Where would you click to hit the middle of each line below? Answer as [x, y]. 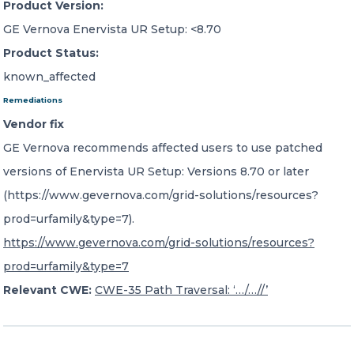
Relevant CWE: [47, 290]
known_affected [49, 77]
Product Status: [51, 53]
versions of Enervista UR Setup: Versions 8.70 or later [156, 171]
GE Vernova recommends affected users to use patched [163, 148]
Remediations [33, 100]
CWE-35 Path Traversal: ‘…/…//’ [181, 290]
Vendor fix [34, 124]
